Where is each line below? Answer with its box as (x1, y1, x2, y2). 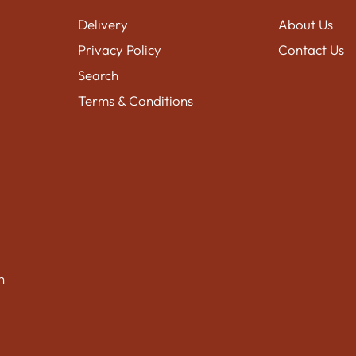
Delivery (77, 16, 128, 33)
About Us (278, 16, 334, 33)
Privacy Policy (77, 41, 161, 59)
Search (77, 67, 118, 84)
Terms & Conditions (77, 92, 193, 110)
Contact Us (278, 41, 345, 59)
